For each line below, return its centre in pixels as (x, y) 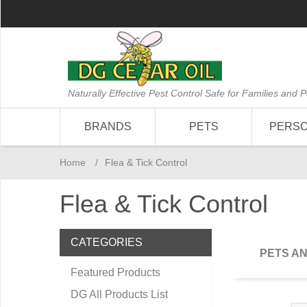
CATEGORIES (107, 242)
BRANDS (108, 126)
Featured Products (115, 272)
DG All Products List (119, 294)
